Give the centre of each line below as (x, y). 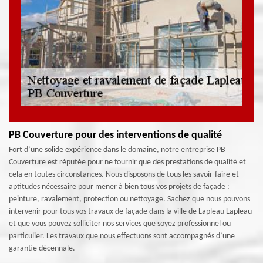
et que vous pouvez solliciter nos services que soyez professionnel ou (120, 224)
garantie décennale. (42, 249)
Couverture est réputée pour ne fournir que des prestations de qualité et (127, 162)
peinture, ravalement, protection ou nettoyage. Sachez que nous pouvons (129, 199)
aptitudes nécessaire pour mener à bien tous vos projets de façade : (119, 187)
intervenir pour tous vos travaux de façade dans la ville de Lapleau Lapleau (130, 212)
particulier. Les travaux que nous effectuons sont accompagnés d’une (122, 236)
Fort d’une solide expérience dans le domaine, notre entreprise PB (117, 150)
